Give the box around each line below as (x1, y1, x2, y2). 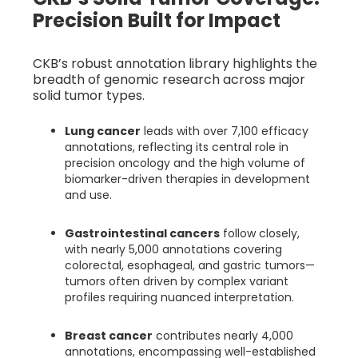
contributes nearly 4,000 (153, 327, 293, 344)
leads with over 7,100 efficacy (141, 122, 308, 139)
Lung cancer (65, 122, 141, 139)
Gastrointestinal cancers (65, 225, 220, 241)
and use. (65, 186, 112, 203)
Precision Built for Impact (33, 6, 280, 34)
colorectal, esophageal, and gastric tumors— (65, 257, 315, 273)
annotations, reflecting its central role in (65, 138, 288, 155)
